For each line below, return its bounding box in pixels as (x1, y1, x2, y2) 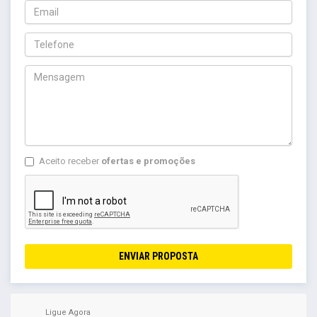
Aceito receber (39, 155, 101, 166)
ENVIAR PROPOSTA (119, 250, 198, 262)
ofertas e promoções (101, 155, 195, 166)
